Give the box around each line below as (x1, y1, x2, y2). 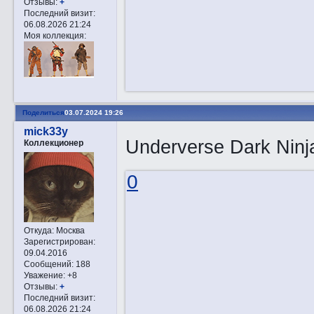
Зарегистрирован (23, 236, 93, 246)
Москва (53, 225, 85, 235)
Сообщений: (23, 259, 74, 268)
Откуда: (23, 225, 54, 235)
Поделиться (22, 109, 64, 117)
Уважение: (23, 270, 65, 280)
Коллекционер (23, 137, 83, 147)
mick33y (23, 125, 68, 137)
